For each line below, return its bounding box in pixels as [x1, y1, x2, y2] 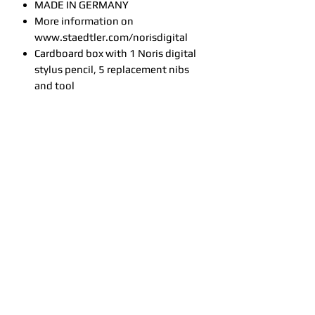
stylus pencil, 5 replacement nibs [34, 63, 189, 75]
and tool [34, 79, 75, 91]
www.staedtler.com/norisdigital [34, 31, 188, 43]
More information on [34, 15, 134, 27]
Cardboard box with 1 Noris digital [34, 47, 196, 59]
